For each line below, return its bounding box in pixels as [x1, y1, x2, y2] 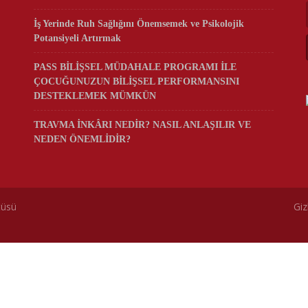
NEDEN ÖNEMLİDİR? [33, 134, 131, 144]
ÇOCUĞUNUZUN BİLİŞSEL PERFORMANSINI [33, 76, 239, 87]
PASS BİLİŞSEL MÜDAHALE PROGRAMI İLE [33, 62, 236, 72]
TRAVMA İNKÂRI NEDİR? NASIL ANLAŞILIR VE [33, 120, 251, 130]
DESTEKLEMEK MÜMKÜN [33, 91, 156, 101]
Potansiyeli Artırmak [33, 33, 121, 43]
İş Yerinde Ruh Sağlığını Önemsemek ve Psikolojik [33, 19, 244, 29]
